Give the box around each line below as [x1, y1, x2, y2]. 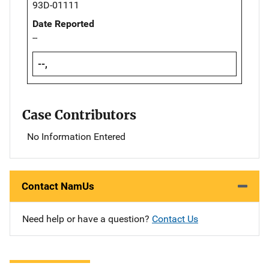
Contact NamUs [22, 180, 94, 193]
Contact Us [152, 213, 198, 225]
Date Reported [32, 18, 94, 30]
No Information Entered [27, 131, 125, 143]
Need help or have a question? [22, 213, 152, 225]
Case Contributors [22, 107, 136, 124]
